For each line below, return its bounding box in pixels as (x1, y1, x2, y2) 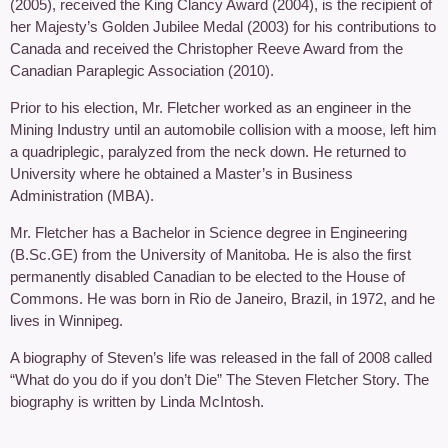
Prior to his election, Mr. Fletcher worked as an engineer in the (10, 98, 411, 116)
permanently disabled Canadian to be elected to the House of (10, 267, 405, 285)
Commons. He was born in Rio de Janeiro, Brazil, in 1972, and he (10, 289, 435, 307)
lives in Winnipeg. (10, 311, 123, 329)
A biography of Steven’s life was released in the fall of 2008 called (10, 348, 432, 366)
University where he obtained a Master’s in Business (10, 164, 353, 182)
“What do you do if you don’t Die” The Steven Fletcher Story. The (10, 370, 429, 388)
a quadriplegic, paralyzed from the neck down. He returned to (10, 142, 406, 160)
